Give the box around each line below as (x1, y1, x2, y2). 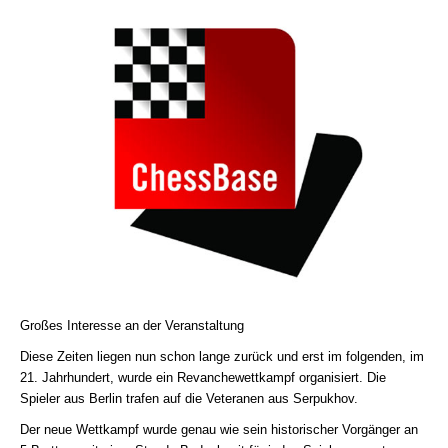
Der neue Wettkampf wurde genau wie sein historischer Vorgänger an (20, 422, 418, 437)
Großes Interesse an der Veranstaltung (20, 318, 244, 333)
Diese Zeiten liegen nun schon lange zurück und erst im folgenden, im (20, 349, 424, 364)
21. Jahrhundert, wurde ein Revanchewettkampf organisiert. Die (20, 370, 386, 385)
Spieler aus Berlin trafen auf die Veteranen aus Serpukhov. (20, 391, 358, 406)
